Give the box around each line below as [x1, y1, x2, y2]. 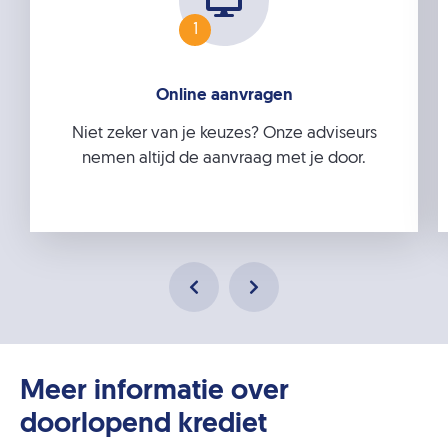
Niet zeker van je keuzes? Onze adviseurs [71, 125, 377, 142]
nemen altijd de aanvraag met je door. [82, 150, 366, 167]
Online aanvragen [155, 87, 293, 104]
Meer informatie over [20, 378, 289, 406]
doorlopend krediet [20, 411, 267, 439]
